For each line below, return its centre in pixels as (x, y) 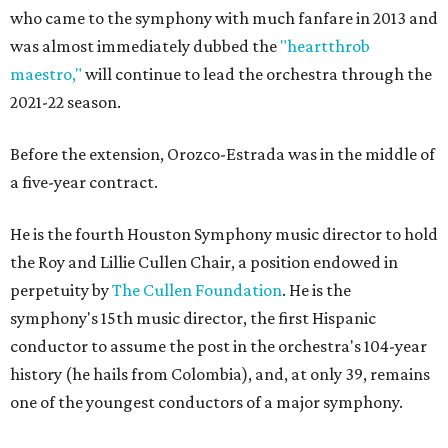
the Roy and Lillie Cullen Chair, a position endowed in (204, 262)
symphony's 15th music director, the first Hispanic (193, 318)
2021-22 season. (65, 102)
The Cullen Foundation (197, 290)
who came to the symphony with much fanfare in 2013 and (224, 18)
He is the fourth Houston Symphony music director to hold (224, 234)
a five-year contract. (84, 182)
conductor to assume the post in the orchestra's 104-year (218, 346)
